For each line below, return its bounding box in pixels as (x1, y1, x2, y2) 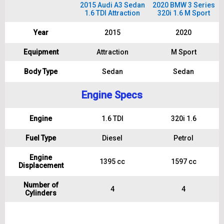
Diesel (102, 134, 122, 142)
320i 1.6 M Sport (157, 9, 210, 17)
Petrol (173, 134, 193, 142)
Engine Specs (81, 89, 142, 101)
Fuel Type (25, 134, 56, 142)
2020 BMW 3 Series (152, 1, 215, 9)
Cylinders (25, 189, 56, 197)
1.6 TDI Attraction (84, 9, 140, 17)
